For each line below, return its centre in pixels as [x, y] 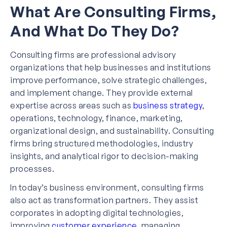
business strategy [167, 105]
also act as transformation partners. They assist [104, 200]
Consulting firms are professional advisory [93, 54]
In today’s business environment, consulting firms [107, 187]
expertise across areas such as [72, 105]
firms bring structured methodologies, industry [102, 143]
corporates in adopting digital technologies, [97, 213]
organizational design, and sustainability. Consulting [112, 130]
